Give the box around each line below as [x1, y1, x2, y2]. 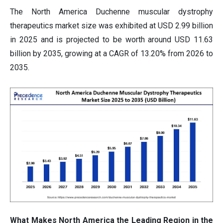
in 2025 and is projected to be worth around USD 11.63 [10, 35, 213, 45]
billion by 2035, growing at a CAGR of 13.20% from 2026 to [10, 49, 213, 59]
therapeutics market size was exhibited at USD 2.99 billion [10, 21, 213, 31]
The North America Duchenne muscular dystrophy [10, 7, 213, 17]
